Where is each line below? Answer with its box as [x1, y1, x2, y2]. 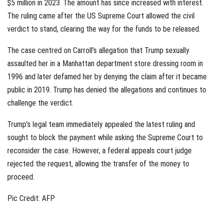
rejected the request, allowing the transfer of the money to [7, 159, 189, 168]
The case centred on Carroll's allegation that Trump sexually [7, 45, 189, 55]
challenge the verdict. [7, 98, 73, 108]
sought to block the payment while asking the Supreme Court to [7, 132, 203, 142]
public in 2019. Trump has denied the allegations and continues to [7, 85, 206, 94]
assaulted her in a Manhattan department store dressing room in [7, 58, 203, 68]
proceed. [7, 172, 35, 182]
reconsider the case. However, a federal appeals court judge [7, 145, 192, 155]
